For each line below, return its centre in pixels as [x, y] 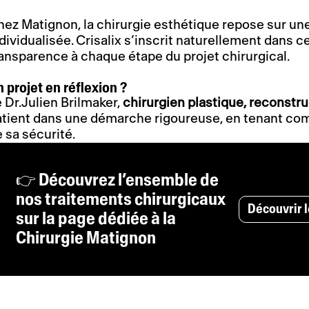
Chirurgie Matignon [86, 238]
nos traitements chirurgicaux [120, 199]
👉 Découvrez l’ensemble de [117, 180]
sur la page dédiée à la [96, 219]
